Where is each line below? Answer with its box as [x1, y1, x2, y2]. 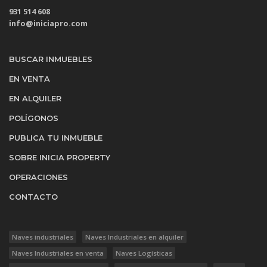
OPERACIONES [9, 172, 68, 182]
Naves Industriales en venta [12, 248, 104, 257]
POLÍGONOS [9, 113, 58, 123]
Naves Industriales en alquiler [85, 232, 184, 241]
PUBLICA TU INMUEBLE [9, 133, 103, 142]
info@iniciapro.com [9, 17, 88, 29]
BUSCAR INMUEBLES [9, 54, 92, 64]
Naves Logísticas [116, 248, 172, 257]
